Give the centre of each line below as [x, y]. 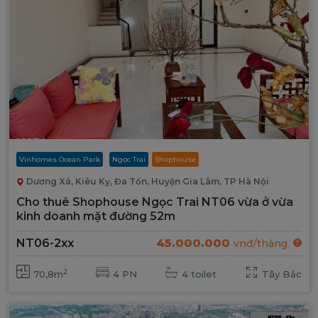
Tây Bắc [281, 274]
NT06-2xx [45, 243]
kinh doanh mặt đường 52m [96, 216]
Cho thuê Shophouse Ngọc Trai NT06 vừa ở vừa [155, 202]
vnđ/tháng [261, 243]
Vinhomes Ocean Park [60, 159]
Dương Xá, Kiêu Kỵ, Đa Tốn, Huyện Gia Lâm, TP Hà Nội [148, 181]
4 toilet [199, 274]
